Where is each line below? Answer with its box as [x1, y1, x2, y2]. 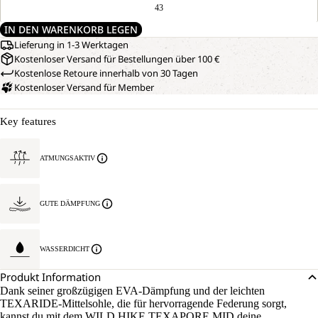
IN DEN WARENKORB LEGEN [4, 23, 138, 37]
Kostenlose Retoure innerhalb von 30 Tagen [14, 67, 198, 80]
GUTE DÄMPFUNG [40, 199, 100, 208]
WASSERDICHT [40, 245, 89, 253]
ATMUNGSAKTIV [40, 154, 95, 163]
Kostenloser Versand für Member [14, 81, 154, 94]
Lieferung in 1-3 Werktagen [14, 38, 128, 52]
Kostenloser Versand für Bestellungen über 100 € [14, 53, 219, 66]
